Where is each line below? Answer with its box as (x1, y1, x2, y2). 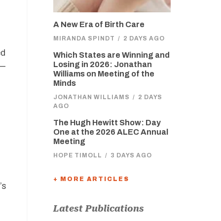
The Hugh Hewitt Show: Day (53, 118, 161, 127)
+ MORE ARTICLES (53, 176, 129, 183)
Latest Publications (53, 203, 144, 214)
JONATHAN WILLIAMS (53, 94, 130, 101)
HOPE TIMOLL (53, 152, 102, 159)
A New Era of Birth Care (53, 20, 145, 29)
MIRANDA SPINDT (53, 35, 115, 42)
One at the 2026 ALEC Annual (53, 128, 168, 136)
